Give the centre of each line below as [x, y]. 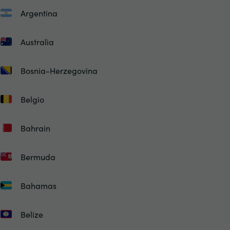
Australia [37, 42]
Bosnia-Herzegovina [59, 70]
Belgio [32, 99]
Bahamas [38, 185]
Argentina [39, 13]
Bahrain [35, 128]
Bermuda [38, 157]
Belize [32, 214]
